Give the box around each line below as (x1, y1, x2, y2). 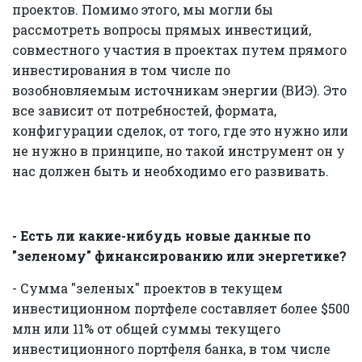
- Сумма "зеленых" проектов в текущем (12, 279, 283, 297)
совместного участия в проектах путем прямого (12, 40, 347, 58)
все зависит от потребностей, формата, (12, 101, 276, 119)
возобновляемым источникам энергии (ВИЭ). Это (12, 81, 347, 99)
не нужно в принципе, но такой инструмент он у (12, 141, 345, 159)
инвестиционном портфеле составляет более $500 (12, 299, 350, 317)
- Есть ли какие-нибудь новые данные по (12, 226, 311, 244)
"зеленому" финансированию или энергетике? (12, 246, 347, 264)
